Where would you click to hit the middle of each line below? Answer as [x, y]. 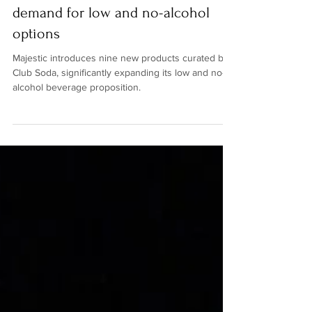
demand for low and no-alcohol [111, 36]
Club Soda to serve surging [97, 15]
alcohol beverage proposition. [77, 110]
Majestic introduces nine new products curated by [120, 81]
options [36, 56]
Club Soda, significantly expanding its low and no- [119, 95]
